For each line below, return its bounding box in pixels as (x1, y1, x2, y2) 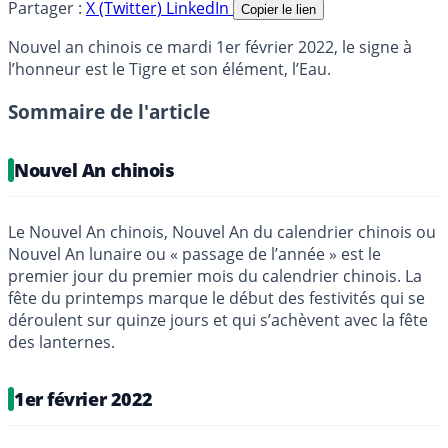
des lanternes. (8, 330, 115, 353)
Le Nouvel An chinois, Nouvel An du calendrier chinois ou (8, 220, 436, 243)
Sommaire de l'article (8, 98, 210, 124)
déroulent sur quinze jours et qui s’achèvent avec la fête (8, 308, 428, 331)
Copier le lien (241, 2, 316, 18)
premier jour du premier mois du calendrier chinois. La (8, 264, 422, 287)
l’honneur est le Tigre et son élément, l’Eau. (8, 58, 331, 81)
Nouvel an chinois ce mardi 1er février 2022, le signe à (8, 36, 412, 59)
